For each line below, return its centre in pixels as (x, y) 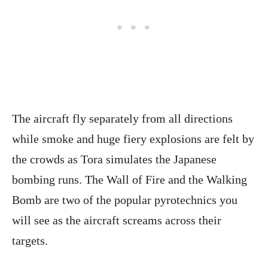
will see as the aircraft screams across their (117, 220)
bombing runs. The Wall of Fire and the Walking (130, 180)
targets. (30, 241)
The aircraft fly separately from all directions (122, 119)
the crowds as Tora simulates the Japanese (114, 159)
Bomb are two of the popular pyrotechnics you (125, 200)
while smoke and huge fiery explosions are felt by (133, 139)
